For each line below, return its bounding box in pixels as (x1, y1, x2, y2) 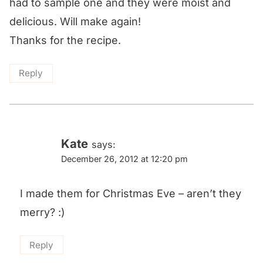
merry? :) (20, 205, 65, 218)
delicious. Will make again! (9, 15, 141, 28)
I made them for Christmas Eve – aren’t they (20, 187, 241, 200)
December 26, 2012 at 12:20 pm (61, 154, 188, 164)
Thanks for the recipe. (9, 34, 121, 47)
